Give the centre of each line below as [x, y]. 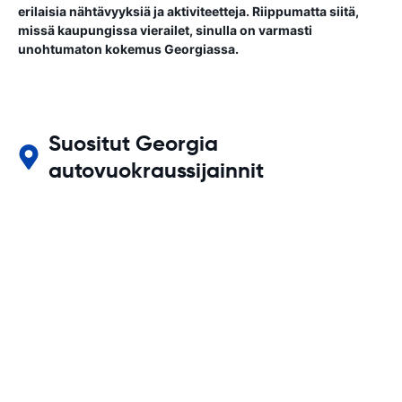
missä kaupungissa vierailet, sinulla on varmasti [165, 30]
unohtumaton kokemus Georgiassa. [128, 49]
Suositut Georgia [134, 144]
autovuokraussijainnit [157, 170]
